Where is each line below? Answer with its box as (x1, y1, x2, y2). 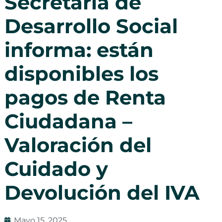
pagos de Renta (4, 85, 166, 110)
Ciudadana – (4, 109, 132, 133)
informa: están (4, 37, 154, 62)
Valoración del (4, 132, 152, 157)
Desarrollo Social (4, 13, 178, 38)
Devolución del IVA (4, 180, 200, 205)
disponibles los (4, 61, 159, 86)
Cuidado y (4, 156, 108, 181)
